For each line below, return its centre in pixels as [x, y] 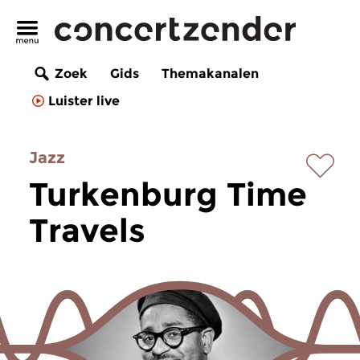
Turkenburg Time [168, 194]
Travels [87, 230]
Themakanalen [210, 74]
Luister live [84, 101]
